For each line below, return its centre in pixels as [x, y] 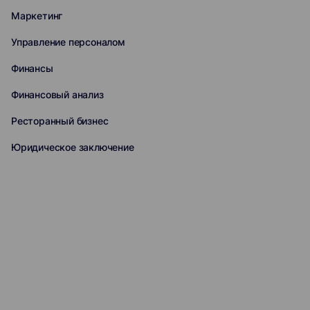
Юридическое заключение [73, 147]
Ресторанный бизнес [60, 121]
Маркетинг [37, 16]
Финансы [32, 68]
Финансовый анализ [57, 94]
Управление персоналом [68, 42]
